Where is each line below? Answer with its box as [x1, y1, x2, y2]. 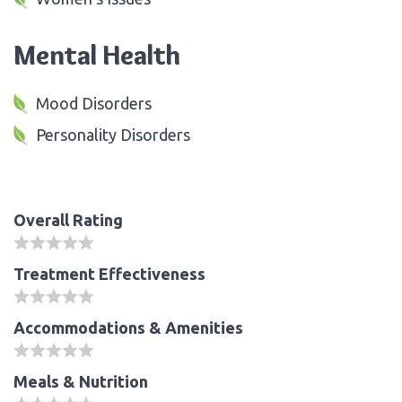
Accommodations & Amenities [13, 318, 243, 336]
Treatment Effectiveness [13, 264, 205, 283]
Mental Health [13, 38, 180, 72]
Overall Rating [13, 210, 123, 229]
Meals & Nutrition [13, 371, 148, 390]
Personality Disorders [36, 125, 190, 144]
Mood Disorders [36, 93, 152, 112]
